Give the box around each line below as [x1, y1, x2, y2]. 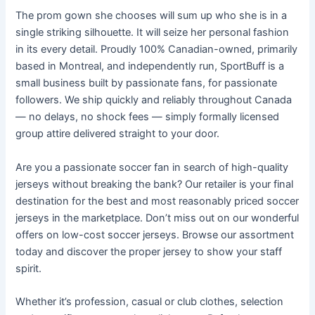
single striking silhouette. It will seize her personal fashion [15, 26, 290, 39]
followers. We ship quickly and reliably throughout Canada [15, 94, 292, 107]
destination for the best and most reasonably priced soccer [15, 194, 300, 207]
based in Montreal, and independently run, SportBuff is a [15, 60, 285, 73]
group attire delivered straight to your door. [15, 127, 220, 141]
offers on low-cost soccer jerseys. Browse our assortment [15, 228, 295, 241]
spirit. [15, 262, 42, 275]
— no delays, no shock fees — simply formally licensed [15, 110, 280, 124]
